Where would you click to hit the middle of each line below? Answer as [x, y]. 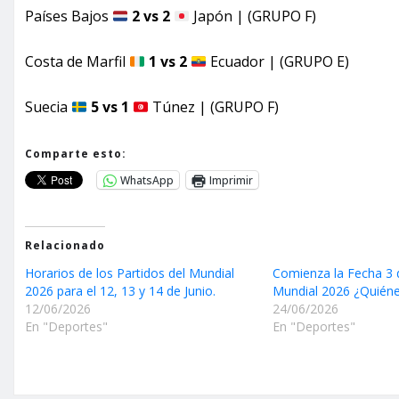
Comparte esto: [76, 154]
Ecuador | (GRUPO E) [278, 62]
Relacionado [65, 246]
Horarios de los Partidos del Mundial [130, 273]
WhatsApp [147, 180]
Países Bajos [69, 16]
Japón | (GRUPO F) [253, 16]
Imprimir [231, 180]
